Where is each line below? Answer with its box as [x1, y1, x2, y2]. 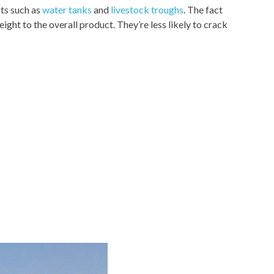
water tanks [42, 3, 92, 15]
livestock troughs [111, 3, 183, 15]
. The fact [183, 3, 223, 15]
